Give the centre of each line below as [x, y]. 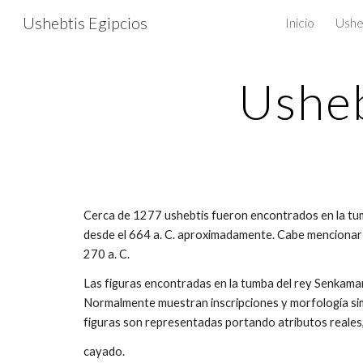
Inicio [300, 22]
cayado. [104, 351]
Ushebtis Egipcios [85, 23]
